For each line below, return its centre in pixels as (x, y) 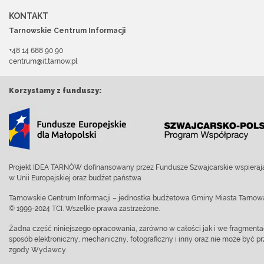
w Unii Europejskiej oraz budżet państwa (75, 178)
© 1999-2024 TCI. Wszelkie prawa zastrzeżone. (84, 209)
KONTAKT (29, 16)
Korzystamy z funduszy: (55, 91)
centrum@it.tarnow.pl (43, 61)
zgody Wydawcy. (38, 250)
